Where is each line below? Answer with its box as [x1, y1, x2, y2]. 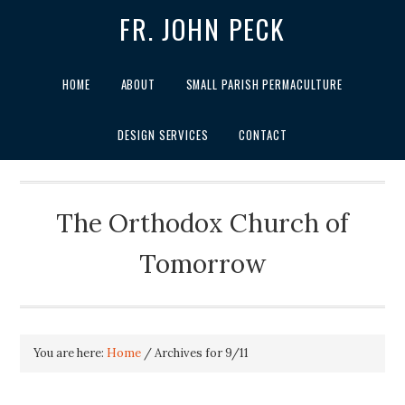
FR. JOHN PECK [119, 9, 286, 50]
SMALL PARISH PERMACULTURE [185, 76, 343, 94]
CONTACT [239, 126, 287, 144]
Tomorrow [139, 248, 266, 281]
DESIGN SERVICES [118, 126, 209, 144]
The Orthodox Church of [56, 207, 349, 240]
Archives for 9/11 [152, 344, 250, 361]
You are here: [33, 344, 108, 361]
